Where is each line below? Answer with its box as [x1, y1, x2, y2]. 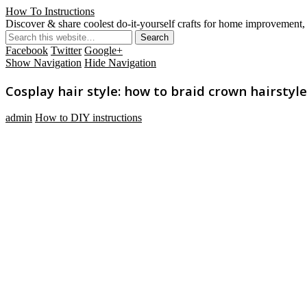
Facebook [5, 45, 48, 56]
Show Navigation [5, 57, 82, 69]
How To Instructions [5, 5, 95, 17]
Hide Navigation [84, 57, 156, 69]
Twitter [51, 45, 82, 56]
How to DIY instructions [35, 112, 142, 124]
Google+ [84, 45, 123, 56]
